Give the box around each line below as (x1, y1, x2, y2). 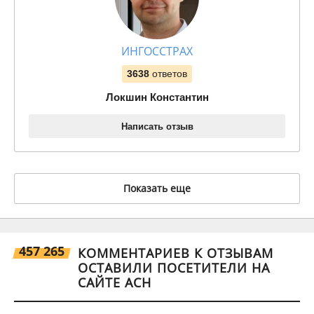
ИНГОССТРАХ (121, 43, 193, 59)
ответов (152, 68, 187, 79)
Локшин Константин (105, 91, 209, 103)
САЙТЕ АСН (78, 274, 151, 291)
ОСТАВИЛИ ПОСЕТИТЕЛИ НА (78, 259, 270, 276)
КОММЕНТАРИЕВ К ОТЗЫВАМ (78, 245, 273, 261)
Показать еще (123, 182, 191, 195)
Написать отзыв (121, 121, 193, 132)
